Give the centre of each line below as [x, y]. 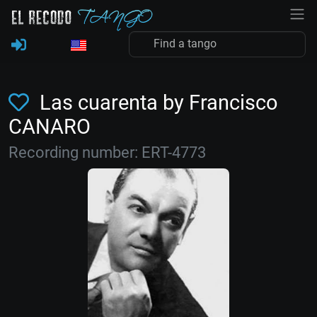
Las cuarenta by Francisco [156, 103]
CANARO [50, 127]
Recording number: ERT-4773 [107, 152]
